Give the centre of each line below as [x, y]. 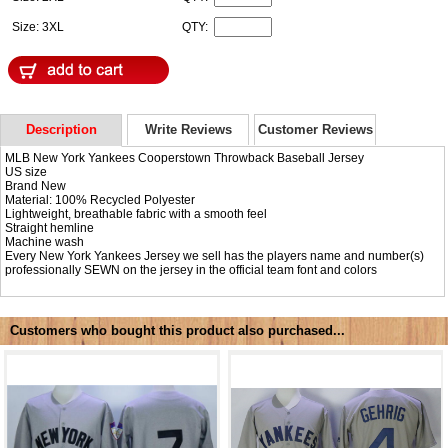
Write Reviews [188, 129]
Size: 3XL [39, 27]
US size [26, 172]
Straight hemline [50, 228]
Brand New [36, 186]
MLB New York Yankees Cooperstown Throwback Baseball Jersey [185, 158]
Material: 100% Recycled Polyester [100, 200]
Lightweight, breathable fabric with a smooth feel [136, 214]
